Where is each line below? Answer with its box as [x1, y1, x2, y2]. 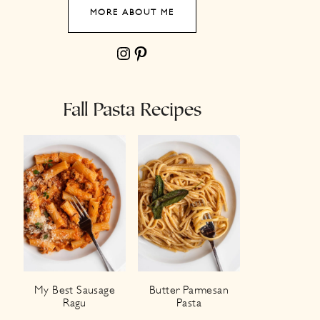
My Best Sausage [34, 283, 116, 296]
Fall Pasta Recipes [62, 101, 201, 121]
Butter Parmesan [149, 283, 229, 296]
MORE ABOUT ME [89, 7, 174, 17]
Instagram [114, 42, 128, 63]
